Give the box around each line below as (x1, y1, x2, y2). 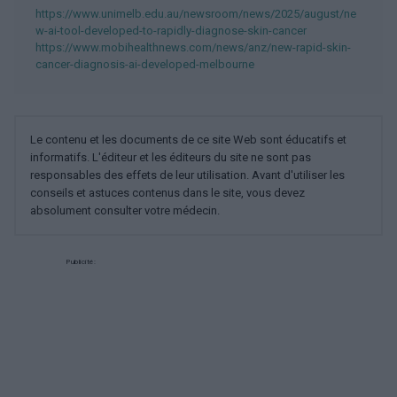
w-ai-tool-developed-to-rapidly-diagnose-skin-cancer (35, 24, 307, 37)
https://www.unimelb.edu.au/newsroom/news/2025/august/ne (35, 7, 356, 20)
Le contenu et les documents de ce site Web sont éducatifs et (30, 133, 346, 146)
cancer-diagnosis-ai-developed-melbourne (35, 58, 254, 71)
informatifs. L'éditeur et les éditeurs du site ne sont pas (30, 151, 311, 164)
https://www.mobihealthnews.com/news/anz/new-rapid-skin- (35, 41, 351, 54)
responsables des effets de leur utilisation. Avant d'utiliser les (30, 168, 345, 182)
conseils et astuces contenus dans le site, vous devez (30, 186, 305, 199)
